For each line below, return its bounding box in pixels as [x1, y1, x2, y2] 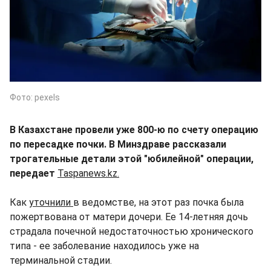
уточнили [29, 196, 73, 208]
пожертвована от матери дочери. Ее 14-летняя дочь [10, 211, 248, 223]
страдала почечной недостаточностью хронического [10, 225, 253, 237]
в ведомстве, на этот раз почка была [73, 196, 244, 208]
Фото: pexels [10, 92, 60, 102]
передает [10, 167, 57, 179]
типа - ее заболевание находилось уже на [10, 240, 199, 252]
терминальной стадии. [10, 254, 112, 266]
